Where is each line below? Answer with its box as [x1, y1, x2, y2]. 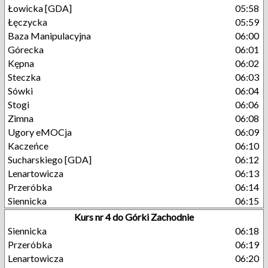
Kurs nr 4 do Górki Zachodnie [74, 211, 194, 223]
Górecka [8, 44, 44, 55]
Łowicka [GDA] [8, 2, 72, 14]
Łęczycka [8, 16, 47, 28]
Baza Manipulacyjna [8, 30, 91, 41]
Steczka [8, 71, 41, 83]
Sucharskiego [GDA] [8, 154, 92, 165]
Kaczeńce [8, 140, 48, 151]
